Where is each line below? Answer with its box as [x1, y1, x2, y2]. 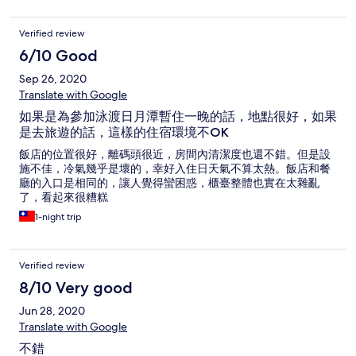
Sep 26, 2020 [19, 72, 87, 87]
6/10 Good [19, 46, 98, 66]
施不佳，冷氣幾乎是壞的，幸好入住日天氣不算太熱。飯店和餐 [19, 161, 331, 176]
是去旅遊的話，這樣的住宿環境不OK [19, 125, 229, 141]
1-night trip [35, 211, 82, 224]
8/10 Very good [19, 278, 133, 298]
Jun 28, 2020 [19, 304, 85, 319]
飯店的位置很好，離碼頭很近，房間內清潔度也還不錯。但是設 [19, 147, 331, 162]
